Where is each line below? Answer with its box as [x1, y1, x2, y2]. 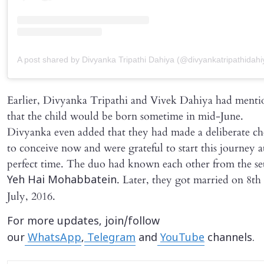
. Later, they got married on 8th [117, 172, 261, 187]
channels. [204, 231, 255, 245]
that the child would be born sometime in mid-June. [7, 108, 243, 124]
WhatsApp [28, 231, 81, 245]
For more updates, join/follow [7, 214, 160, 229]
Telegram [84, 231, 136, 245]
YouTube [160, 231, 204, 245]
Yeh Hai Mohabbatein [7, 173, 117, 187]
